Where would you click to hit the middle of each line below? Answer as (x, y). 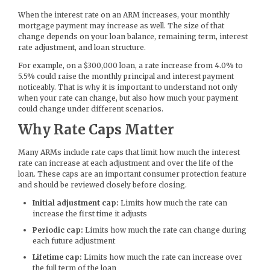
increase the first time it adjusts (90, 213)
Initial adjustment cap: (76, 202)
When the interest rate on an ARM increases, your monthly (124, 15)
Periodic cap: (58, 230)
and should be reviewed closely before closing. (102, 184)
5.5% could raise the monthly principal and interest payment (126, 77)
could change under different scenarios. (91, 109)
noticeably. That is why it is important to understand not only (128, 87)
